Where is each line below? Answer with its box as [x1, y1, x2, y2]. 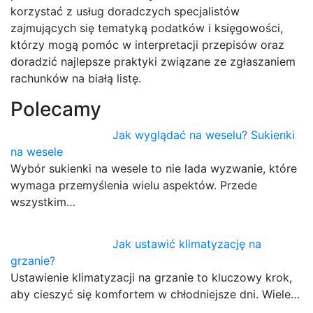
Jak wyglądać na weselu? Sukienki [112, 128, 296, 143]
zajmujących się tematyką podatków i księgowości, [10, 21, 283, 36]
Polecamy [10, 97, 101, 122]
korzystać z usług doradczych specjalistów [10, 4, 240, 19]
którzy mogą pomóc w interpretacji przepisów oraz [10, 38, 284, 52]
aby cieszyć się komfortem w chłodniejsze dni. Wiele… [10, 287, 300, 302]
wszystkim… [10, 195, 75, 210]
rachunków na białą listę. [10, 71, 141, 86]
